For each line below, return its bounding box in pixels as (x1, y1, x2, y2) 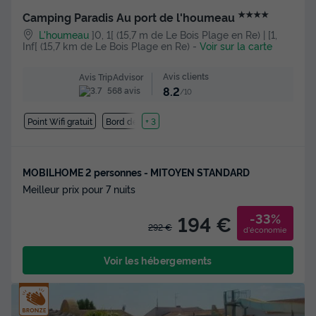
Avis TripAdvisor (78, 70, 143, 83)
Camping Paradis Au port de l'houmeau (23, 9, 238, 25)
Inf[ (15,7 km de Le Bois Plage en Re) (23, 39, 190, 53)
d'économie (243, 223, 287, 235)
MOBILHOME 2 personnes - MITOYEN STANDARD (23, 164, 250, 178)
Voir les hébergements (104, 253, 212, 267)
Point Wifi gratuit (27, 114, 92, 127)
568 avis (104, 84, 140, 97)
